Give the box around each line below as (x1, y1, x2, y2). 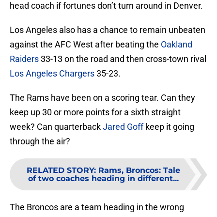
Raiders (10, 54, 39, 64)
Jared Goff (103, 122, 143, 132)
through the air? (10, 136, 70, 147)
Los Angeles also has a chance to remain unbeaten (10, 25, 205, 35)
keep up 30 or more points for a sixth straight (10, 107, 181, 118)
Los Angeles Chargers (10, 68, 94, 79)
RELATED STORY (26, 166, 94, 175)
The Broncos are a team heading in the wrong (10, 202, 184, 213)
